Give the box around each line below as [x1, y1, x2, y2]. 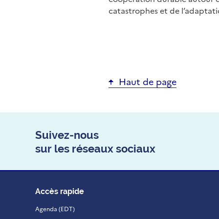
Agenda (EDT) [35, 205, 75, 214]
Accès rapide [35, 187, 84, 196]
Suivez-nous [35, 129, 99, 141]
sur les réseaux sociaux [35, 142, 155, 155]
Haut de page [119, 75, 177, 88]
